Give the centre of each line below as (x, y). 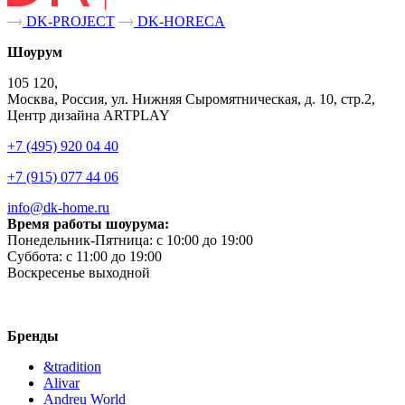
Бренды (33, 336)
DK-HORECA (179, 22)
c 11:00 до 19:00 (114, 257)
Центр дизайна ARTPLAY (89, 116)
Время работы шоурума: (88, 224)
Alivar (61, 383)
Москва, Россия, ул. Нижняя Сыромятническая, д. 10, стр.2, (191, 99)
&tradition (72, 367)
